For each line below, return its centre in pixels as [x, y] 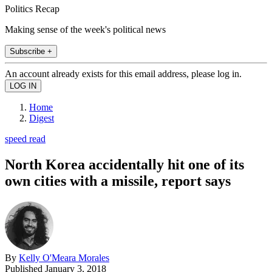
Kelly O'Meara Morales [64, 257]
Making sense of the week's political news [85, 29]
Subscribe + [31, 51]
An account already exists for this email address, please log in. [123, 73]
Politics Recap [32, 8]
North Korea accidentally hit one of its [124, 164]
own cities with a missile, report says [118, 181]
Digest [42, 118]
